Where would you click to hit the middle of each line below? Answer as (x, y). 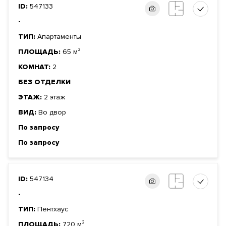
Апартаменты (59, 37)
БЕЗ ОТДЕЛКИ (44, 82)
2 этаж (54, 97)
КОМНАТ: (35, 67)
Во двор (52, 112)
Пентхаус (53, 209)
